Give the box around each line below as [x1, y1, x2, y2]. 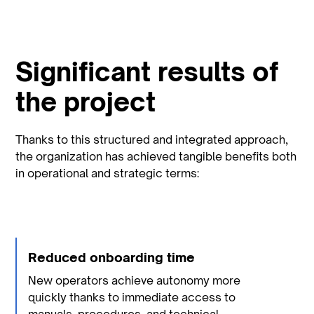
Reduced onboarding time [28, 250, 196, 266]
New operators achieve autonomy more [28, 273, 241, 288]
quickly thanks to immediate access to [28, 290, 236, 305]
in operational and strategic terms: [15, 166, 200, 181]
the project [15, 86, 156, 118]
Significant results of [15, 56, 279, 88]
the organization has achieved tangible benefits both [15, 149, 297, 164]
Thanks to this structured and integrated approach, [15, 132, 289, 147]
